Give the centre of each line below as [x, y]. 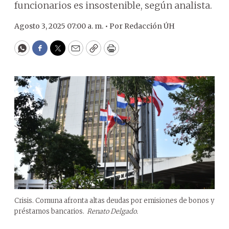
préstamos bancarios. [49, 211]
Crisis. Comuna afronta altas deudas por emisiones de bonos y [114, 200]
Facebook [61, 53]
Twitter [74, 53]
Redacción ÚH [150, 26]
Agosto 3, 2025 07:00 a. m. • [62, 26]
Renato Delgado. [112, 211]
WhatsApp [45, 53]
